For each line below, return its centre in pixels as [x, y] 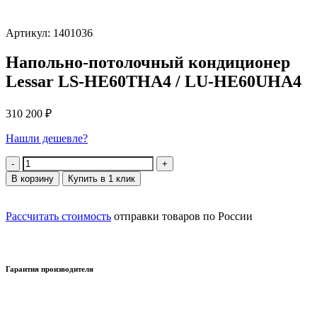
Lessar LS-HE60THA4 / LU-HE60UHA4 [154, 82]
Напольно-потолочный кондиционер [148, 63]
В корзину [33, 179]
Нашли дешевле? [47, 139]
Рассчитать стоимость [58, 217]
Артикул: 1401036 [49, 33]
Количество [33, 162]
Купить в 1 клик [102, 179]
